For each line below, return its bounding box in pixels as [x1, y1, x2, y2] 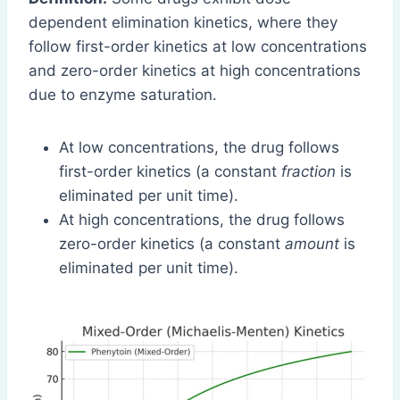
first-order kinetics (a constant [59, 162, 281, 180]
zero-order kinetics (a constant [59, 234, 285, 253]
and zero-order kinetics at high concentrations [29, 61, 361, 79]
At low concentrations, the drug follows [59, 137, 339, 156]
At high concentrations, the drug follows [59, 210, 345, 229]
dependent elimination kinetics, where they [29, 12, 337, 31]
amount [285, 234, 339, 253]
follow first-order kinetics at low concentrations [29, 37, 367, 55]
